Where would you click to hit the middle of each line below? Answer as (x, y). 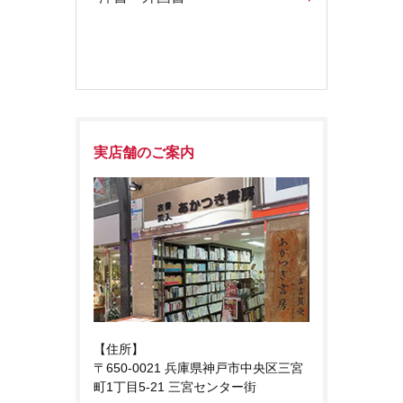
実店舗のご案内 (144, 152)
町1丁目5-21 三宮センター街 (175, 387)
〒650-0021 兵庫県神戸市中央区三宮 (198, 368)
